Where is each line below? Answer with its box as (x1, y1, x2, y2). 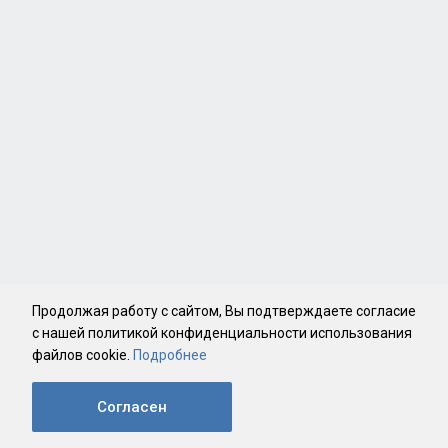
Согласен (97, 398, 167, 416)
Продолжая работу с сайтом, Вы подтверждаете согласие (32, 303, 416, 319)
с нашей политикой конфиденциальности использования (32, 325, 412, 341)
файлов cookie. (32, 347, 133, 363)
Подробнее (133, 347, 207, 363)
